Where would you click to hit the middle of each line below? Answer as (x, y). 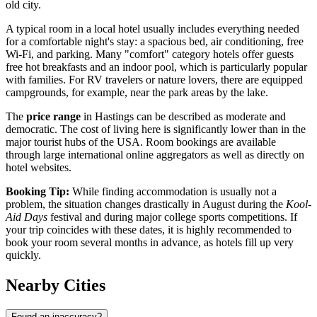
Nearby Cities (56, 286)
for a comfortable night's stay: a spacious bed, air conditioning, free (155, 42)
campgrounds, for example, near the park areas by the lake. (137, 93)
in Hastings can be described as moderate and (183, 117)
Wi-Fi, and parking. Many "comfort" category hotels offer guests (150, 54)
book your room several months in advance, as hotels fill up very (150, 243)
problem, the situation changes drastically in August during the (146, 204)
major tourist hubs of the (61, 142)
